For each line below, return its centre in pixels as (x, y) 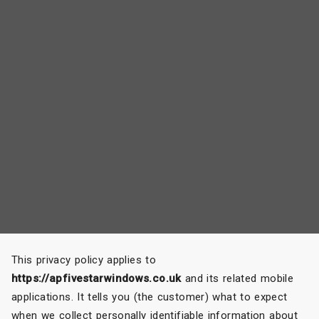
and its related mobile (237, 278)
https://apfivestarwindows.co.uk (96, 278)
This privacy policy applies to (84, 260)
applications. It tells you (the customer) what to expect (150, 297)
